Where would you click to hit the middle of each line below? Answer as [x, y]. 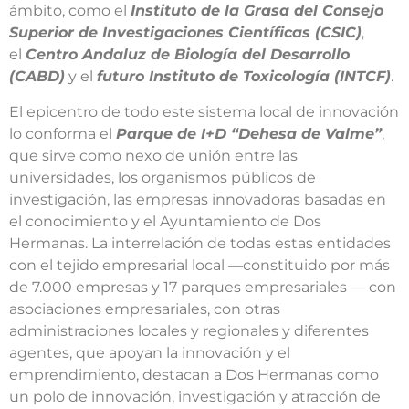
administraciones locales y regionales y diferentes [189, 330]
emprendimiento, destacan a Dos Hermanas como [194, 374]
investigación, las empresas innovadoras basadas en [198, 199]
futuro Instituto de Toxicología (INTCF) [244, 77]
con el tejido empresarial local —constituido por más [199, 265]
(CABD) [37, 77]
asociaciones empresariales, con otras [145, 309]
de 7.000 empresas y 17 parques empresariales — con [203, 287]
